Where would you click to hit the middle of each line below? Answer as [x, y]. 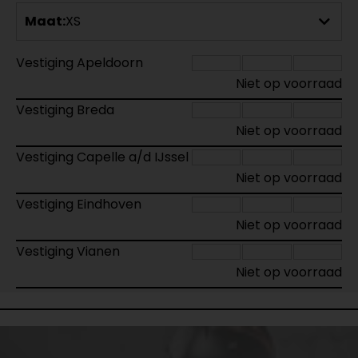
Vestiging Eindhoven [79, 204]
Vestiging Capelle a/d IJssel [102, 157]
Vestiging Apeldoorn [80, 63]
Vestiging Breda [65, 110]
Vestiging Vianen [68, 251]
